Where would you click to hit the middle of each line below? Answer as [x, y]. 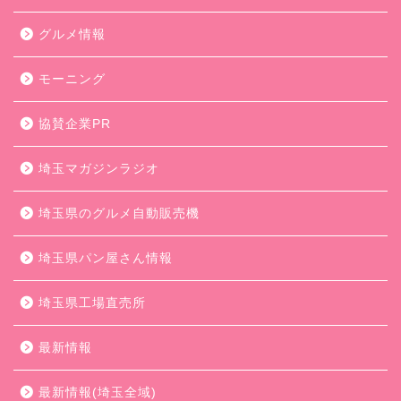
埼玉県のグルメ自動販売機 [119, 213]
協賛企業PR [75, 124]
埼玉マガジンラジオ [99, 168]
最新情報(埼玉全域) [98, 392]
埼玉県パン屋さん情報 [106, 258]
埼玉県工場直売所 [92, 303]
